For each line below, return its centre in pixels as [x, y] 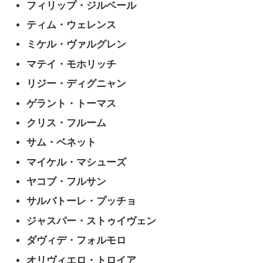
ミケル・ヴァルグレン [77, 45]
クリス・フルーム [67, 123]
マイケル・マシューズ [77, 162]
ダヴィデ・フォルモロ [77, 241]
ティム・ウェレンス [72, 25]
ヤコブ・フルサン [67, 182]
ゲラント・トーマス [72, 103]
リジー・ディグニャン [77, 84]
